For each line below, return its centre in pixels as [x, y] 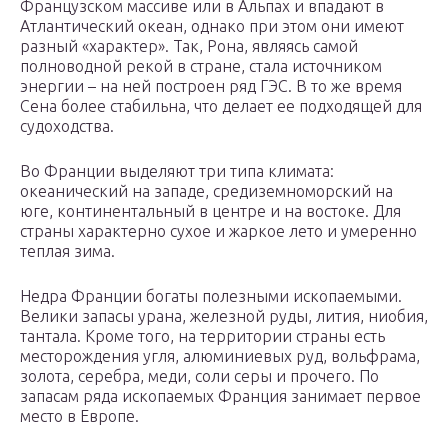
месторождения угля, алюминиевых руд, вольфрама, [220, 356]
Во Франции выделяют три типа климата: [177, 171]
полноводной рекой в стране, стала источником [201, 66]
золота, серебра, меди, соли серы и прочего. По [199, 376]
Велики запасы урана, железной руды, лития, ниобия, [224, 316]
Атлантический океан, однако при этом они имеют [212, 26]
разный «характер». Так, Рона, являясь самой [189, 46]
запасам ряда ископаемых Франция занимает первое [220, 396]
